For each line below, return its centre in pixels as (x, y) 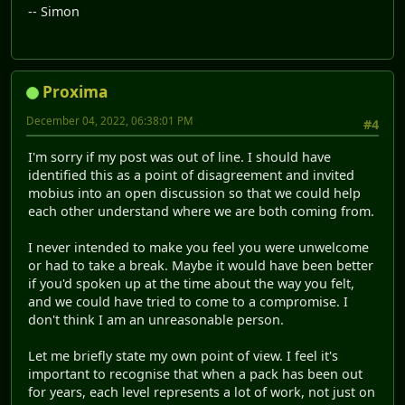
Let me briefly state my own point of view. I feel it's (183, 356)
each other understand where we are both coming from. (201, 212)
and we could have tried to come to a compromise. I (188, 302)
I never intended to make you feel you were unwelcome (198, 248)
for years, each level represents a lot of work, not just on (202, 392)
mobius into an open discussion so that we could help (194, 193)
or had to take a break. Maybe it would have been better (201, 266)
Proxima (75, 91)
